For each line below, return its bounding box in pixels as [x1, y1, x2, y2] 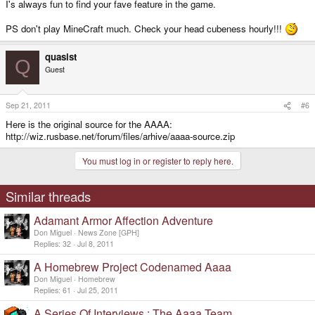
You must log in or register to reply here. [82, 155, 233, 167]
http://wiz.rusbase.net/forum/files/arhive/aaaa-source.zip [6, 129, 235, 143]
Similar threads [6, 187, 91, 206]
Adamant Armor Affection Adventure [34, 212, 213, 229]
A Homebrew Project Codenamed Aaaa [34, 259, 231, 276]
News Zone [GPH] [78, 227, 139, 238]
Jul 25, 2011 [77, 285, 118, 296]
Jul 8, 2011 [77, 238, 114, 250]
